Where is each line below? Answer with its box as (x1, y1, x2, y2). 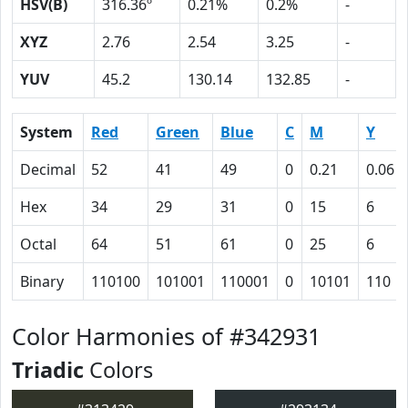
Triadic (12, 355, 84, 384)
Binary (20, 271, 64, 291)
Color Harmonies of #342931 (12, 321, 321, 352)
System (20, 122, 73, 142)
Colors (84, 355, 153, 384)
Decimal (20, 159, 76, 179)
